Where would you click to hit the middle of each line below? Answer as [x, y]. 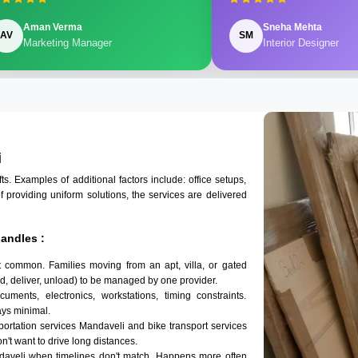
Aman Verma [52, 28]
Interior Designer [300, 43]
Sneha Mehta [292, 28]
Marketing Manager [67, 43]
